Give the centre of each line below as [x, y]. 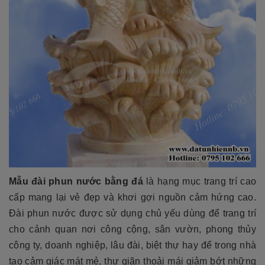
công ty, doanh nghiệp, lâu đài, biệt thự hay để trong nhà [132, 245]
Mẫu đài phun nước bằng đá [76, 181]
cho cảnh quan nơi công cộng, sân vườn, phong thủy [132, 229]
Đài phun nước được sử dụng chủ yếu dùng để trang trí [132, 213]
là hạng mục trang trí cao [200, 181]
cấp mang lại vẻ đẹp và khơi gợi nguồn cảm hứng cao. [132, 197]
